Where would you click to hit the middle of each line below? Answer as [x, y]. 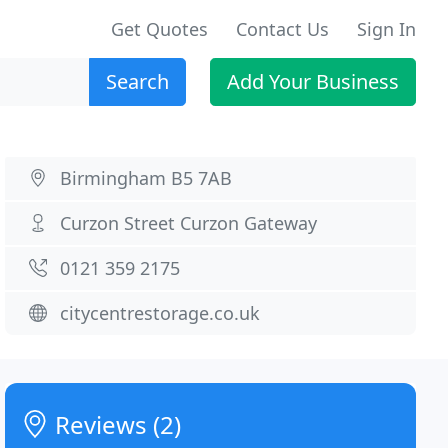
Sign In [386, 29]
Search [137, 81]
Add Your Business [313, 81]
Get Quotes [159, 29]
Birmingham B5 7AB [146, 178]
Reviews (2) [115, 424]
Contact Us [282, 29]
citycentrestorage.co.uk [160, 313]
